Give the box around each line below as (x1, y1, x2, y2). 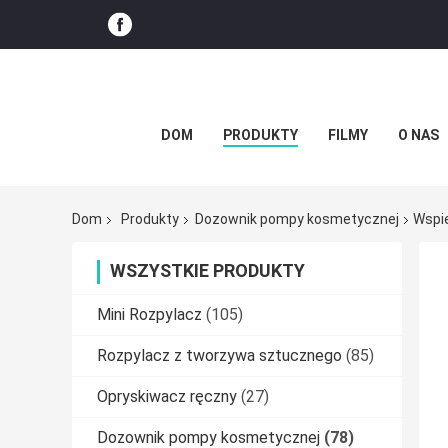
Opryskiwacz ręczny (97, 387, 237, 407)
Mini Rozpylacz (97, 305, 202, 325)
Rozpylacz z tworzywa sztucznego (97, 346, 342, 366)
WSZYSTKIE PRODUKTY (110, 260, 305, 282)
